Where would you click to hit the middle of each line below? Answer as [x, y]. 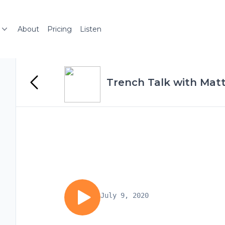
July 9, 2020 [125, 195]
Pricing [60, 29]
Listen [91, 29]
